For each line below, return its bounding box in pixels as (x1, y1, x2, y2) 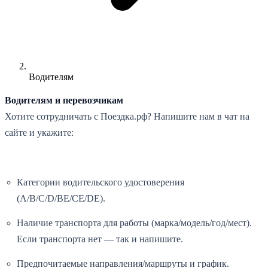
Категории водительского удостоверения (17, 177, 184, 188)
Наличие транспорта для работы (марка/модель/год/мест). (17, 218, 252, 228)
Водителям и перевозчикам (5, 95, 123, 105)
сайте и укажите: (5, 127, 74, 138)
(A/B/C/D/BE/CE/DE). (17, 193, 105, 204)
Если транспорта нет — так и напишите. (17, 234, 183, 244)
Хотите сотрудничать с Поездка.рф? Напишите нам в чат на (5, 111, 249, 121)
